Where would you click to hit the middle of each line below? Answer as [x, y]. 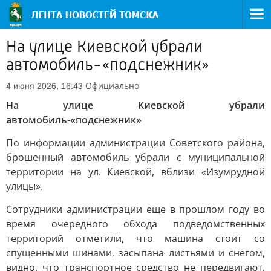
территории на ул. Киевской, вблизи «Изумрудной [135, 172]
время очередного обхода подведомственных [135, 224]
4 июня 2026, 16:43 [44, 86]
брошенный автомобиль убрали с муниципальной [135, 157]
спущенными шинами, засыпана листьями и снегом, [135, 253]
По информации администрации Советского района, [135, 143]
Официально [112, 86]
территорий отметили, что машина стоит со [135, 238]
